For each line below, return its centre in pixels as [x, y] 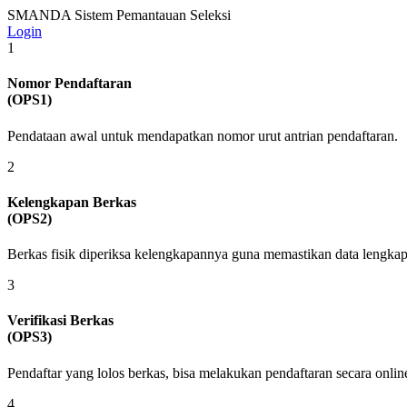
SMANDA [39, 15]
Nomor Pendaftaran [69, 84]
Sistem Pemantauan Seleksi [153, 15]
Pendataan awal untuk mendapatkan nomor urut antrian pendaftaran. [203, 135]
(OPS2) [30, 218]
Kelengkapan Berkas [72, 202]
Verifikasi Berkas [60, 321]
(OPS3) [30, 337]
